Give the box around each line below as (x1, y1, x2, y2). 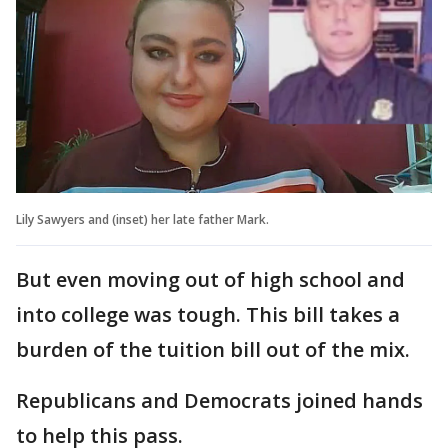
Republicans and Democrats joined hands (16, 386, 423, 414)
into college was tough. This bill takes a (16, 300, 400, 328)
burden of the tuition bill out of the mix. (16, 335, 410, 363)
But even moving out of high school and (16, 265, 405, 293)
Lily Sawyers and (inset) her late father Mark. (16, 210, 272, 228)
